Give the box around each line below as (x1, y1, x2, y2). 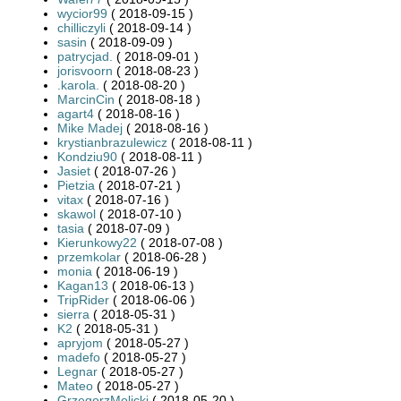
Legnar (57, 363, 101, 379)
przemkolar (57, 249, 121, 264)
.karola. (57, 77, 99, 92)
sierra (57, 306, 90, 321)
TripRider (57, 292, 109, 307)
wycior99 (57, 5, 107, 21)
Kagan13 (57, 277, 108, 293)
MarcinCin (57, 91, 115, 107)
